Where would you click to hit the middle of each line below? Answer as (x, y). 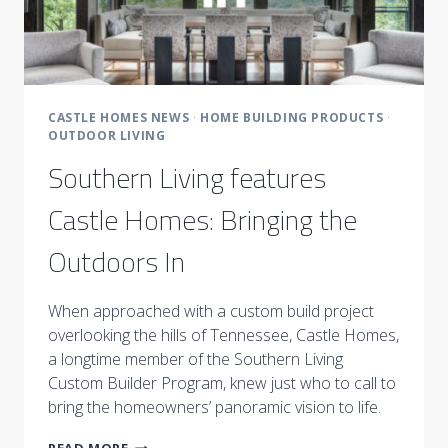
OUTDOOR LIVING (107, 136)
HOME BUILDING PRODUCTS (292, 118)
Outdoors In (116, 262)
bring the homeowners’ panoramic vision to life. (216, 407)
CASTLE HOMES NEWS (119, 118)
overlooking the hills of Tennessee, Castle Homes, (223, 335)
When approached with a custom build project (211, 311)
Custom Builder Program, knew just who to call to (222, 383)
